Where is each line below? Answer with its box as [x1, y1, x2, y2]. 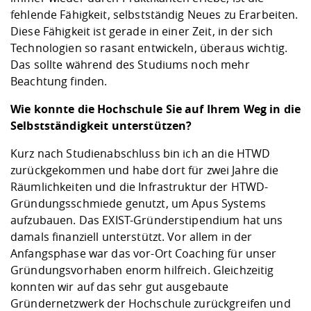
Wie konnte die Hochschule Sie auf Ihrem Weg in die [10, 101, 301, 117]
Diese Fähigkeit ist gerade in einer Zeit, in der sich [10, 24, 274, 40]
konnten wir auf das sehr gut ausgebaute [10, 279, 229, 295]
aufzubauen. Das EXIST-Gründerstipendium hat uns [10, 212, 283, 228]
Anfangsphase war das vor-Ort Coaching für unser [10, 246, 277, 262]
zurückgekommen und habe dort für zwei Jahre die [10, 162, 279, 178]
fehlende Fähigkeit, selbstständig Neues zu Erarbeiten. [10, 7, 299, 23]
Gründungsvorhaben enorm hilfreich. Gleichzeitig [10, 262, 274, 278]
